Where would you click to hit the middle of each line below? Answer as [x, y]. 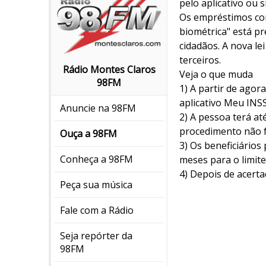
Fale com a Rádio [97, 210]
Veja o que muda [216, 74]
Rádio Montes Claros [109, 70]
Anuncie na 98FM [98, 108]
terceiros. [200, 60]
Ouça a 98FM [88, 134]
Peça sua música [96, 185]
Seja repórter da [96, 236]
